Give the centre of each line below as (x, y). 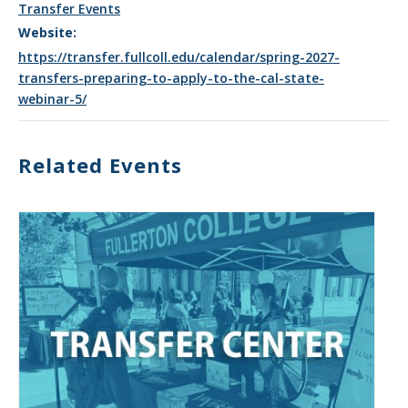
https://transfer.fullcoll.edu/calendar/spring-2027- (179, 57)
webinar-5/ (52, 99)
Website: (47, 32)
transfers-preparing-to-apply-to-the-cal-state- (171, 78)
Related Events (100, 165)
